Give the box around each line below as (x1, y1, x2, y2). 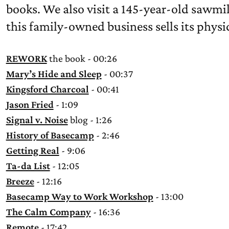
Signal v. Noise (6, 114, 68, 125)
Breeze (6, 175, 34, 187)
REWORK (6, 53, 47, 64)
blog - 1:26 (67, 114, 112, 125)
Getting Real (6, 145, 59, 156)
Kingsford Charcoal (6, 83, 89, 95)
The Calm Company (6, 206, 91, 217)
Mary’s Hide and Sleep (6, 68, 102, 79)
